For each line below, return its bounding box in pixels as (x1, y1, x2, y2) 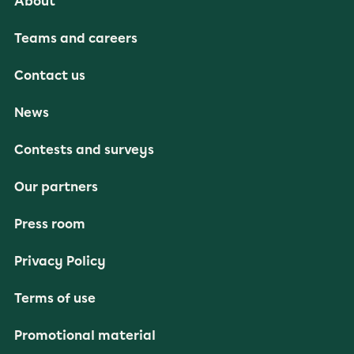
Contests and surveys (14, 142, 154, 157)
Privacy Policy (14, 254, 106, 269)
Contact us (14, 68, 85, 83)
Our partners (14, 179, 98, 194)
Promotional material (14, 328, 156, 343)
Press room (14, 217, 85, 232)
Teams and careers (14, 31, 137, 46)
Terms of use (14, 291, 96, 306)
